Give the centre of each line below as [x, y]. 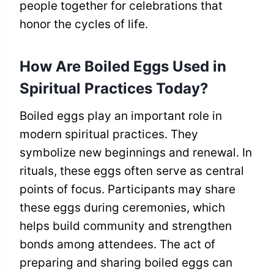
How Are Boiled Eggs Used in [123, 67]
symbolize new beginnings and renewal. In [136, 153]
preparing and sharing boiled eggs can [126, 263]
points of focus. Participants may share [128, 190]
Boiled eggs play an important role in [121, 116]
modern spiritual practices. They [109, 135]
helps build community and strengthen [126, 226]
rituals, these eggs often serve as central [132, 171]
